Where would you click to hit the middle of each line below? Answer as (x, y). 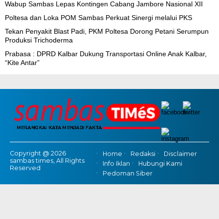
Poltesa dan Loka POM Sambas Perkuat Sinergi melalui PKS (99, 17)
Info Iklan (116, 164)
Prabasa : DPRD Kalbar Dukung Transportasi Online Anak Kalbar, (106, 54)
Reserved (25, 168)
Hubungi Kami (160, 164)
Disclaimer (180, 153)
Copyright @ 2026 (38, 153)
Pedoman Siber (127, 174)
